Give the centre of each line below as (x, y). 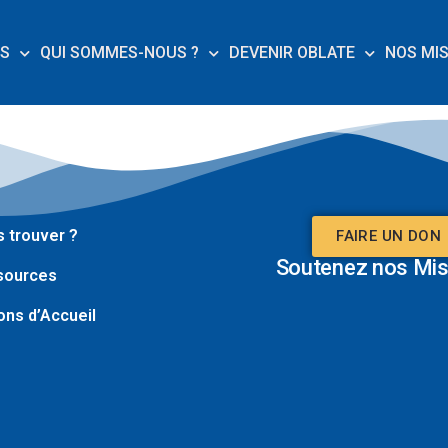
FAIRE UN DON (388, 236)
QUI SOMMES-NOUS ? (119, 52)
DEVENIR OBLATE (291, 52)
